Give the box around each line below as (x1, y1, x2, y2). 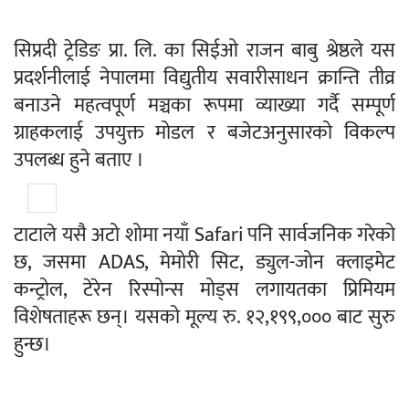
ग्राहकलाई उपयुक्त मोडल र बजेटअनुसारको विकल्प (14, 115, 395, 150)
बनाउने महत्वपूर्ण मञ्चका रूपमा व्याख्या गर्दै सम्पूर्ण (14, 88, 395, 122)
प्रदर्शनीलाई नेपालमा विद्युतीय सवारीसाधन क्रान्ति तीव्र (14, 60, 395, 95)
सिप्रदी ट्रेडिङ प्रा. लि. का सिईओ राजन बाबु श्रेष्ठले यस (14, 33, 395, 68)
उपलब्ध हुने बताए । (14, 142, 144, 177)
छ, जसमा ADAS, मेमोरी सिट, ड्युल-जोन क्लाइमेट (14, 245, 395, 279)
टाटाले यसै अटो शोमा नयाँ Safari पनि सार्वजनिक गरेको (14, 217, 395, 252)
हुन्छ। (14, 327, 51, 362)
